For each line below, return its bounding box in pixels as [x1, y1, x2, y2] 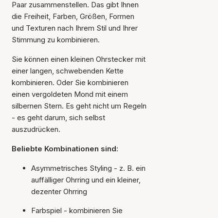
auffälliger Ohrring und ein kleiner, [31, 175, 141, 184]
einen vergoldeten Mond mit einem [12, 90, 128, 99]
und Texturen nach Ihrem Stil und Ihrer [12, 23, 138, 33]
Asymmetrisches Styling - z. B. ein [31, 163, 145, 173]
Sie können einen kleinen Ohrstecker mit [12, 54, 145, 64]
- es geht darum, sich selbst [12, 113, 105, 122]
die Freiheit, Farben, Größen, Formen [12, 12, 134, 21]
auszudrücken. [12, 125, 60, 134]
